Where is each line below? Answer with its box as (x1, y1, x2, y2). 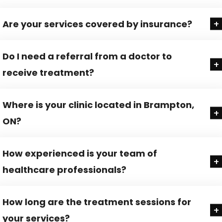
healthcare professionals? (2, 163, 126, 176)
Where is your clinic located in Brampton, (2, 98, 194, 111)
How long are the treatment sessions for (2, 195, 191, 208)
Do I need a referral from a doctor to (2, 50, 172, 62)
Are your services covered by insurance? (2, 17, 192, 30)
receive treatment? (2, 66, 94, 79)
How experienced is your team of (2, 147, 157, 160)
